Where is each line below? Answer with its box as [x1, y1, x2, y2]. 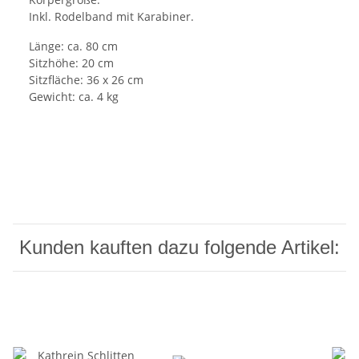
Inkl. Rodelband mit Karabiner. [29, 8, 194, 24]
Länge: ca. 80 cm [29, 38, 118, 54]
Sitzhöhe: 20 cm [29, 54, 114, 71]
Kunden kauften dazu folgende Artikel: [19, 236, 340, 258]
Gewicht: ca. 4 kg [29, 88, 119, 104]
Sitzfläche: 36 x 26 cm [29, 71, 143, 87]
